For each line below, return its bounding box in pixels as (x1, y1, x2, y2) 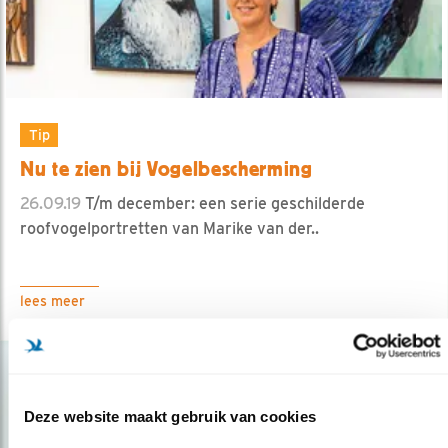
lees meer (20, 292, 85, 309)
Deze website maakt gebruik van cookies (23, 407, 316, 425)
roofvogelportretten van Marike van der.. (20, 218, 319, 238)
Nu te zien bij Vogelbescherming (20, 156, 313, 181)
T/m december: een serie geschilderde (81, 193, 365, 213)
